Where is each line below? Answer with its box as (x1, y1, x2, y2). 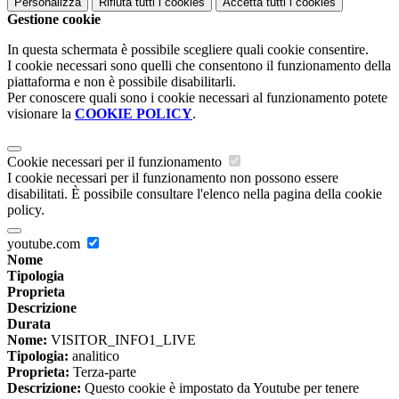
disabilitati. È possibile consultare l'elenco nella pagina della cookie (7, 186, 382, 202)
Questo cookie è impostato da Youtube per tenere (81, 380, 359, 396)
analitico (69, 348, 119, 364)
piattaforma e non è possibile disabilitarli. (7, 74, 236, 90)
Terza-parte (69, 364, 136, 380)
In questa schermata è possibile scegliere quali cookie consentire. (7, 42, 369, 58)
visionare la (7, 106, 75, 122)
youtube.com (7, 236, 84, 252)
